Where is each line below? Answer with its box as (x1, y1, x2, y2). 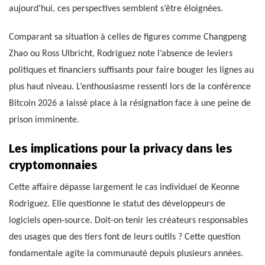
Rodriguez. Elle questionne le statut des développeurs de (9, 199, 225, 209)
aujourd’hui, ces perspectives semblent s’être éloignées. (9, 4, 223, 14)
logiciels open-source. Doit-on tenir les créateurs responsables (9, 215, 248, 225)
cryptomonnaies (9, 157, 98, 172)
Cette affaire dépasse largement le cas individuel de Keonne (9, 182, 240, 192)
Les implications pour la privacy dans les (9, 141, 232, 156)
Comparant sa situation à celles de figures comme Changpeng (9, 32, 247, 42)
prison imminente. (9, 115, 79, 125)
